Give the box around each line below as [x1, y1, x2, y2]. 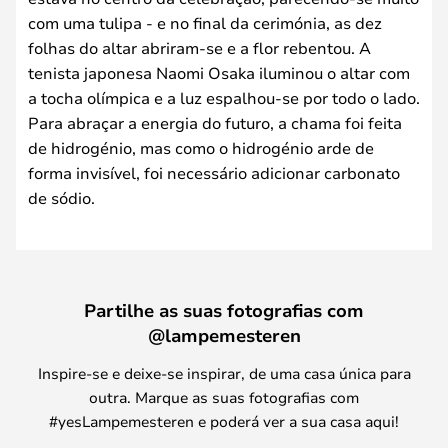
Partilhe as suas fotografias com [84, 297, 364, 322]
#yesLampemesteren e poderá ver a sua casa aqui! [49, 410, 399, 431]
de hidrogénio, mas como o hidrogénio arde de [28, 136, 374, 158]
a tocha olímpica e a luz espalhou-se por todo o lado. [28, 86, 420, 108]
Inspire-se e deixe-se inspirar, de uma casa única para [37, 362, 411, 383]
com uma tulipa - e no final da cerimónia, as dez [28, 11, 382, 33]
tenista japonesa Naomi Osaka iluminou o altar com [28, 61, 410, 83]
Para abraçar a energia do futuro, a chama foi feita [28, 111, 402, 133]
